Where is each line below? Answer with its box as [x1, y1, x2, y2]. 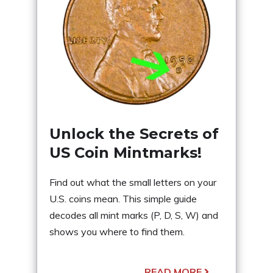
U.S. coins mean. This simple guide [49, 192, 197, 205]
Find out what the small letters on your [49, 175, 216, 188]
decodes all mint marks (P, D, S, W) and [49, 208, 218, 221]
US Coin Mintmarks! [49, 143, 202, 161]
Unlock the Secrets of [49, 124, 219, 143]
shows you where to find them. [49, 225, 185, 238]
